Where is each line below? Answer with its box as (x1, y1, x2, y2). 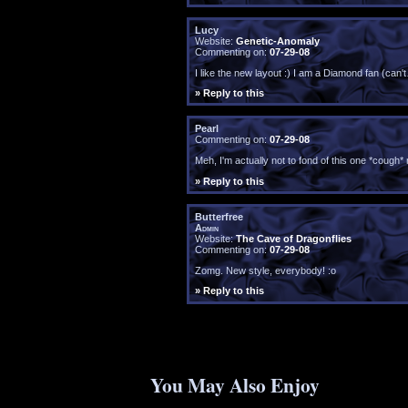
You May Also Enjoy (150, 371, 321, 400)
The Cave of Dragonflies (235, 233, 352, 245)
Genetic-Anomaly (235, 35, 320, 46)
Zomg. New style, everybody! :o (194, 264, 336, 276)
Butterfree (194, 211, 243, 223)
